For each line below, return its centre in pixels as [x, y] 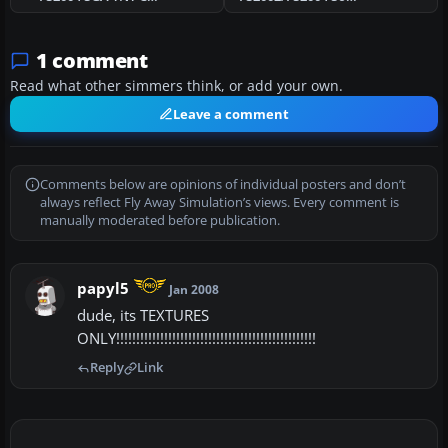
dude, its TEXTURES [143, 316]
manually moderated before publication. [160, 221]
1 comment [92, 61]
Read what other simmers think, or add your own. [176, 86]
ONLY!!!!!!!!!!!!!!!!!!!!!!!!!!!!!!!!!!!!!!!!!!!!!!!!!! [196, 339]
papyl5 [103, 289]
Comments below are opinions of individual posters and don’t [223, 185]
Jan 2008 [194, 290]
